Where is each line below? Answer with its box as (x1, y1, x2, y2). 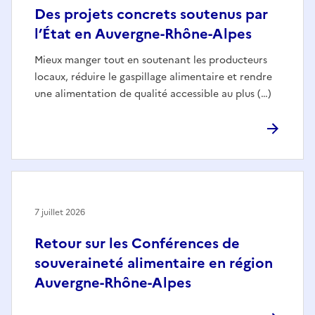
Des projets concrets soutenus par (34, 3, 268, 25)
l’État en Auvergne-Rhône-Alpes (34, 22, 252, 44)
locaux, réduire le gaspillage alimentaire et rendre (34, 69, 272, 84)
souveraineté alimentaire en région (34, 252, 273, 274)
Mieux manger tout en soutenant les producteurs (34, 52, 267, 67)
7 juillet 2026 (34, 205, 85, 219)
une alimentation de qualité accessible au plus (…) (34, 86, 271, 101)
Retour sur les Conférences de (34, 232, 240, 254)
